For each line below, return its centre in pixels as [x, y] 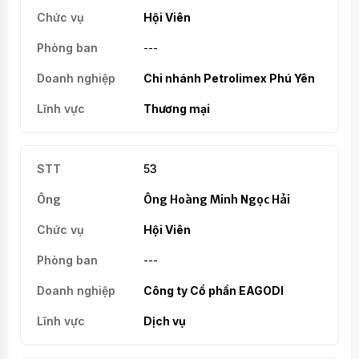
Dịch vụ [164, 321]
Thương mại [176, 108]
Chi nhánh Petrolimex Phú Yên [229, 78]
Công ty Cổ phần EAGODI [213, 290]
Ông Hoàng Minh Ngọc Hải [216, 199]
